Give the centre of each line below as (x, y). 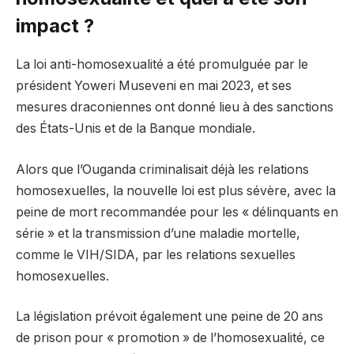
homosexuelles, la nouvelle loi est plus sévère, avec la (176, 190)
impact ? (55, 26)
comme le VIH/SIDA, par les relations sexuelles (156, 254)
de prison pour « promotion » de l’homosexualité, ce (170, 338)
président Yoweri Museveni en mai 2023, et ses (154, 86)
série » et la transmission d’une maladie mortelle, (158, 233)
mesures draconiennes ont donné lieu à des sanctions (175, 107)
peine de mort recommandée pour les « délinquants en (177, 212)
